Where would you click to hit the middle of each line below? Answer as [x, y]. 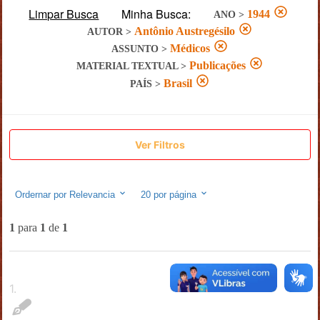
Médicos [190, 49]
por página [175, 194]
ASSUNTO [135, 49]
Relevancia [92, 194]
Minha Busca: [156, 14]
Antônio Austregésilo [184, 31]
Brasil [177, 83]
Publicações [217, 66]
